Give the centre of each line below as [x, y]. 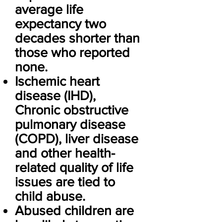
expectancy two [60, 24]
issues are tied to [65, 182]
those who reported [72, 52]
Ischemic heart [57, 81]
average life [49, 9]
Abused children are [74, 210]
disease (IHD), [55, 95]
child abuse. [50, 196]
